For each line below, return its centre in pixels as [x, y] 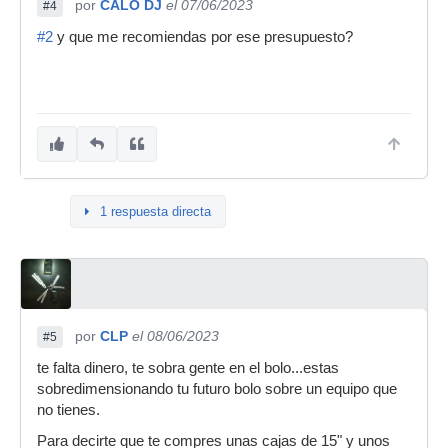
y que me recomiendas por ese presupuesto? [203, 37]
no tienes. [68, 410]
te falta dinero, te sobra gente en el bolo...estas [188, 368]
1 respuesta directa [155, 211]
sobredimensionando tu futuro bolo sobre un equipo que [217, 389]
